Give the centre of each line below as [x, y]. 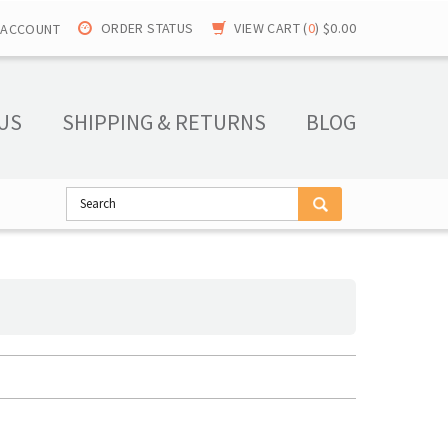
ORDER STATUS [147, 28]
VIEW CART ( [271, 28]
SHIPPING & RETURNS [164, 122]
